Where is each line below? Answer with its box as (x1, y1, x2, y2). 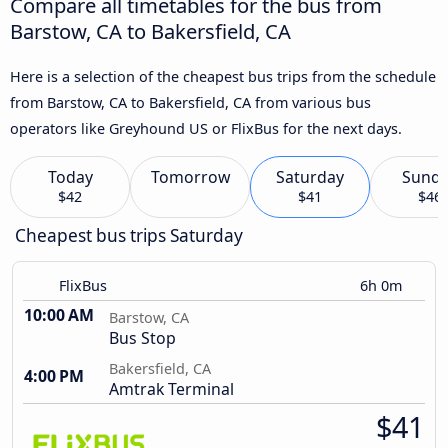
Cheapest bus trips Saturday (15, 224, 243, 248)
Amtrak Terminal (109, 378, 234, 401)
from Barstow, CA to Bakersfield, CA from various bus (10, 92, 371, 112)
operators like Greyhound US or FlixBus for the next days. (10, 118, 402, 138)
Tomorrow (150, 166, 230, 189)
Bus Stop (109, 327, 176, 350)
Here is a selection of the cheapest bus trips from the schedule (10, 66, 436, 86)
